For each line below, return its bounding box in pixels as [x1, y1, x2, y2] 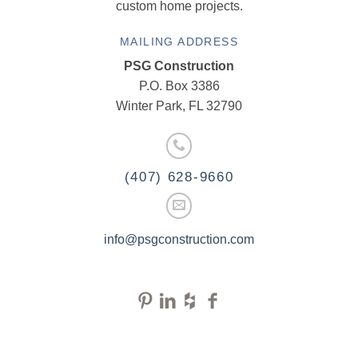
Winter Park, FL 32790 [116, 99, 242, 113]
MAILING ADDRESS [120, 35, 238, 49]
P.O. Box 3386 [138, 79, 220, 93]
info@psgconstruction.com [104, 232, 254, 246]
